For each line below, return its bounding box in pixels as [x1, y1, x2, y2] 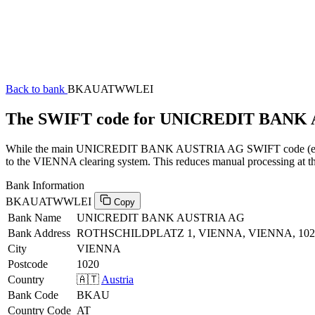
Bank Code [8, 288, 58, 301]
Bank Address [8, 226, 70, 239]
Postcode [8, 257, 48, 270]
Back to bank [6, 83, 67, 95]
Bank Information [6, 179, 84, 191]
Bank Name [8, 211, 61, 224]
